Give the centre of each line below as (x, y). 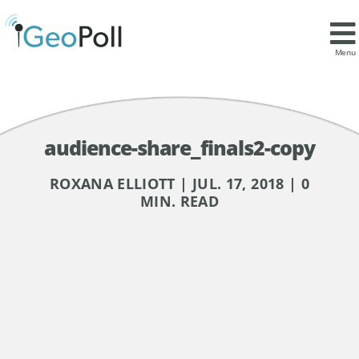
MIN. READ (179, 201)
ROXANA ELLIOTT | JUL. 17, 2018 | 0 (179, 183)
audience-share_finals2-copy (179, 147)
